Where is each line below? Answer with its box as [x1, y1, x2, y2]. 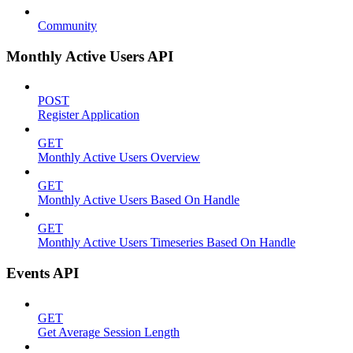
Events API [6, 264, 79, 281]
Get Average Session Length [38, 325, 180, 339]
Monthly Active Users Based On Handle [38, 193, 240, 207]
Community [38, 18, 97, 32]
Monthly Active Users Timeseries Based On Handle [38, 236, 295, 250]
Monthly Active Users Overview [38, 150, 200, 165]
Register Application [38, 108, 139, 122]
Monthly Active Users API [6, 47, 173, 65]
